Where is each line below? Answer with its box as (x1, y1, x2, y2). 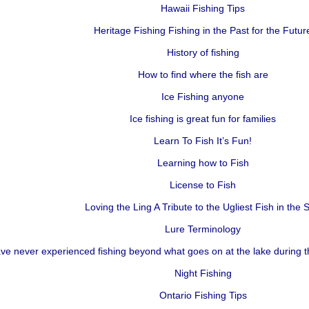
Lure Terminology (165, 223, 241, 235)
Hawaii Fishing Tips (161, 3, 245, 14)
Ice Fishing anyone (161, 91, 244, 102)
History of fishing (166, 47, 239, 58)
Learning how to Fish (157, 157, 249, 168)
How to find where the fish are (137, 69, 268, 80)
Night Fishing (174, 268, 232, 279)
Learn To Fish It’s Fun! (154, 135, 252, 146)
